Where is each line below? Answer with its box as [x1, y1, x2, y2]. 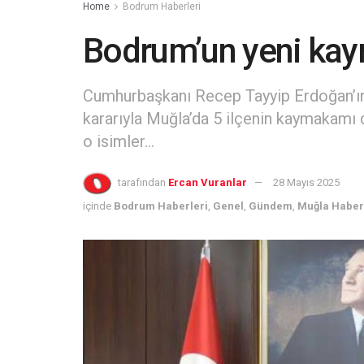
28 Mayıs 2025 [273, 175, 340, 188]
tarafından [118, 175, 166, 188]
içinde [83, 199, 111, 212]
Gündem [249, 199, 292, 212]
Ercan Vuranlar [168, 175, 247, 188]
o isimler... [83, 131, 154, 151]
